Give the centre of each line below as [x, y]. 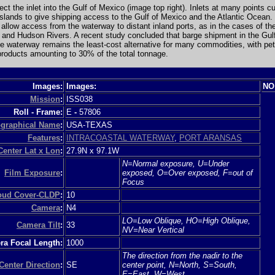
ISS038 [82, 99]
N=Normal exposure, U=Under [176, 163]
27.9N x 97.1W [93, 150]
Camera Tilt [38, 225]
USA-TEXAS [92, 125]
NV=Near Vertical [153, 230]
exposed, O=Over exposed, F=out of [188, 172]
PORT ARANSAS [211, 137]
